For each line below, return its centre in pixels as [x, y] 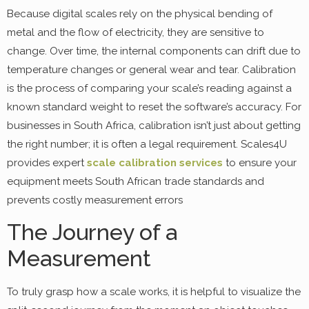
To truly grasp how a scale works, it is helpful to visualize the [154, 292]
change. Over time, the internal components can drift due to [154, 51]
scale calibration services [155, 162]
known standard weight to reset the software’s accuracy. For [154, 107]
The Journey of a [92, 232]
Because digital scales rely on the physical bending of [140, 13]
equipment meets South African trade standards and [136, 181]
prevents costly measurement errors [95, 200]
